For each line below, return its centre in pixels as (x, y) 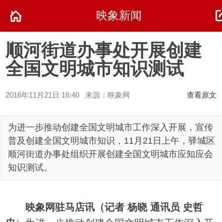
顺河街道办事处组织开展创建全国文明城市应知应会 (111, 154)
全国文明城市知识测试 (95, 68)
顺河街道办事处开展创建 (104, 50)
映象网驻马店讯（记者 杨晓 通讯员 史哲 (114, 207)
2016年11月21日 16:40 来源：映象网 (68, 95)
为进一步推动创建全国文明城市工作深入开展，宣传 (111, 127)
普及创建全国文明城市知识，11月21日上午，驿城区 (111, 141)
